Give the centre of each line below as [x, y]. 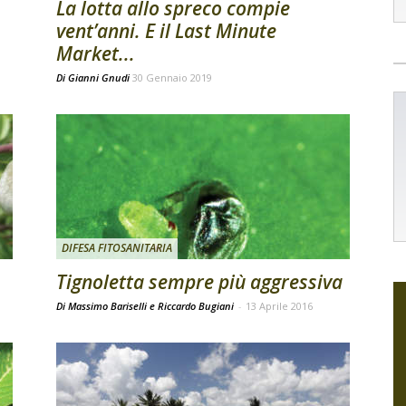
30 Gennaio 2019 [172, 77]
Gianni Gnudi [99, 77]
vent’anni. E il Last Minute [166, 31]
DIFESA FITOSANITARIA [117, 248]
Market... [96, 53]
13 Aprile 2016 [279, 306]
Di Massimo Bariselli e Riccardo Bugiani [146, 306]
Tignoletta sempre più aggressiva [199, 282]
